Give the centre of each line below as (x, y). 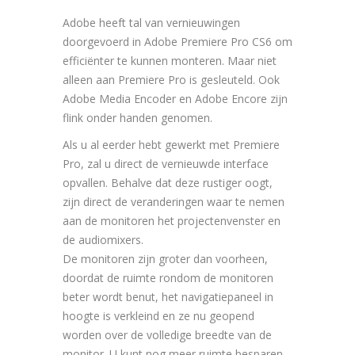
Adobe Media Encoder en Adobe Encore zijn (175, 99)
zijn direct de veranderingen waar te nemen (174, 202)
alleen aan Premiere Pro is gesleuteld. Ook (171, 80)
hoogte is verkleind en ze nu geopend (158, 316)
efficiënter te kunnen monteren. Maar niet (170, 61)
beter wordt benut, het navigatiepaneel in (168, 297)
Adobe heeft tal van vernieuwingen (151, 23)
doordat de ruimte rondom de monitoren (168, 278)
